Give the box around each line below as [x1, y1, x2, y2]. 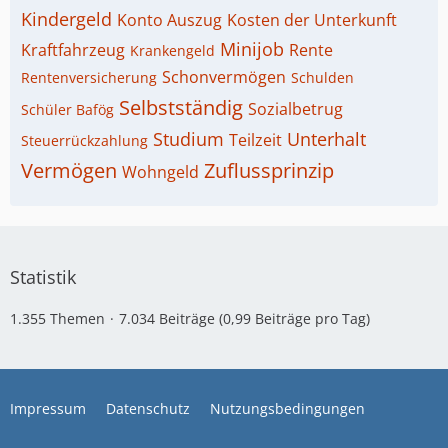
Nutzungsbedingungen [210, 399, 365, 418]
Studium [153, 127, 224, 151]
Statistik [10, 265, 76, 289]
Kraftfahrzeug [21, 39, 125, 61]
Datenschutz [106, 399, 190, 418]
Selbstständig [119, 94, 243, 121]
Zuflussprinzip [204, 157, 334, 184]
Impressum [10, 399, 86, 418]
